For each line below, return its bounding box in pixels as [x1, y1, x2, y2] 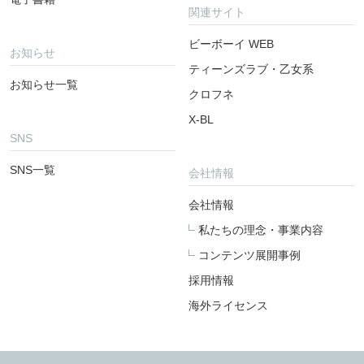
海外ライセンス [188, 299, 269, 313]
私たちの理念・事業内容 [198, 223, 324, 237]
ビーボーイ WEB [188, 37, 275, 51]
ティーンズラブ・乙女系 [188, 63, 314, 76]
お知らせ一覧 [10, 78, 78, 92]
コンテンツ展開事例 [198, 249, 301, 262]
